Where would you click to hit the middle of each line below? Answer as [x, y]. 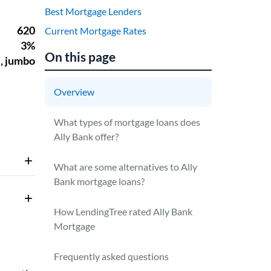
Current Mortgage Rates [96, 31]
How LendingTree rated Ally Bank [123, 211]
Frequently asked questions [112, 256]
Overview [74, 92]
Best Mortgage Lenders [93, 11]
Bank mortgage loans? [100, 181]
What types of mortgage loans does [127, 122]
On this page [80, 57]
